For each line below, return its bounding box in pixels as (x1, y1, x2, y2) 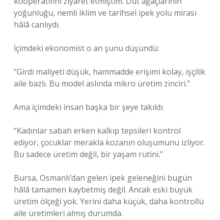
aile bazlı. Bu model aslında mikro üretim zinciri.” (14, 78, 190, 89)
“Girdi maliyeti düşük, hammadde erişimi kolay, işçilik (14, 66, 205, 77)
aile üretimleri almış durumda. (14, 208, 123, 219)
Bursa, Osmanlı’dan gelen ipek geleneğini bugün (14, 172, 192, 183)
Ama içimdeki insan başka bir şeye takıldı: (14, 102, 164, 112)
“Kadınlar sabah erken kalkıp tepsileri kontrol (14, 125, 181, 136)
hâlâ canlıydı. (14, 19, 60, 30)
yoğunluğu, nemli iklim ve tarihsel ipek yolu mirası (14, 7, 196, 18)
